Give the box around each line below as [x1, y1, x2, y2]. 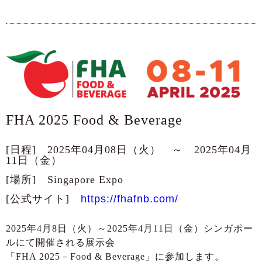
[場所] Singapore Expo [6, 173, 123, 185]
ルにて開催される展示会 [6, 237, 115, 247]
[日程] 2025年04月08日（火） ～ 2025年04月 [6, 143, 251, 156]
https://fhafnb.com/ [81, 192, 178, 205]
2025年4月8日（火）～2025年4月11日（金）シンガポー [6, 223, 253, 233]
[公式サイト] [6, 192, 81, 205]
